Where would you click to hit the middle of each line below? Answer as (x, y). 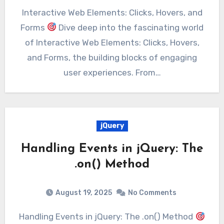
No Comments (152, 193)
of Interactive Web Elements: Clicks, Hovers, (112, 42)
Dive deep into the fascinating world (130, 27)
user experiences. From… (112, 72)
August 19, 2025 (84, 193)
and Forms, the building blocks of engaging (112, 57)
